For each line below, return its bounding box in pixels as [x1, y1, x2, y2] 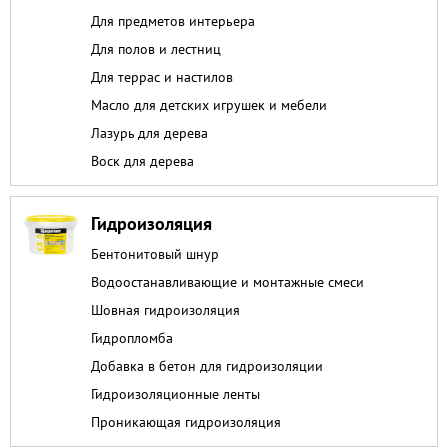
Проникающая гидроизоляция [91, 412, 281, 431]
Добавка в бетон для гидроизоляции [91, 356, 323, 375]
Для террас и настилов [91, 67, 233, 86]
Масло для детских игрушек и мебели [91, 95, 327, 114]
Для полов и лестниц [91, 39, 221, 58]
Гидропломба [91, 328, 173, 347]
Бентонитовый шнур [91, 244, 219, 263]
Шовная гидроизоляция [91, 300, 240, 319]
